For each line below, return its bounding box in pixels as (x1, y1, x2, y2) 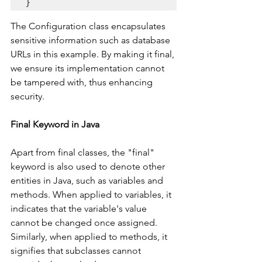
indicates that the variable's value (11, 202, 149, 214)
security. (11, 90, 44, 102)
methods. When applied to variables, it (11, 188, 174, 200)
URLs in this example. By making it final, (11, 48, 177, 60)
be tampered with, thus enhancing (11, 76, 155, 88)
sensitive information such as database (11, 34, 173, 46)
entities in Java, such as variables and (11, 174, 166, 186)
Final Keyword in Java (11, 118, 99, 130)
